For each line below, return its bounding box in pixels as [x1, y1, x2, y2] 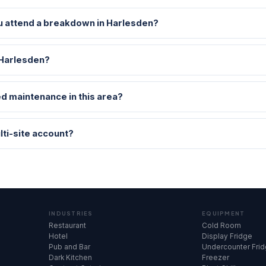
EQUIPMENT [202, 210, 245, 217]
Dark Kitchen [49, 254, 92, 262]
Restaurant [49, 221, 86, 230]
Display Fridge [202, 232, 252, 240]
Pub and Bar [49, 243, 90, 251]
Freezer [202, 254, 229, 262]
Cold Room [202, 221, 241, 230]
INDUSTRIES [49, 210, 93, 217]
